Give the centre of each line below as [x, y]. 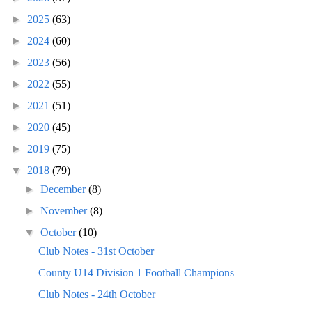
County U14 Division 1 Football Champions [136, 272]
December [65, 189]
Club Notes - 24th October [96, 294]
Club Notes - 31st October [96, 251]
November [65, 210]
